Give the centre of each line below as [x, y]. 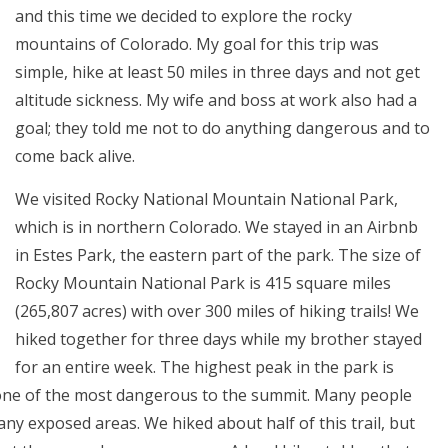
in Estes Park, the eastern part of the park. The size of [218, 255]
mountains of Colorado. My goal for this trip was [197, 44]
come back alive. [75, 156]
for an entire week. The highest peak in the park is [204, 367]
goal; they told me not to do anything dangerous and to [222, 128]
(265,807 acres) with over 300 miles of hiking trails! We [217, 311]
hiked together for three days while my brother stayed [218, 339]
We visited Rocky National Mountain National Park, [206, 199]
